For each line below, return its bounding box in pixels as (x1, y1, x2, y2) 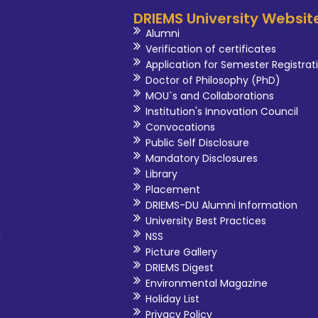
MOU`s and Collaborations (146, 89, 275, 104)
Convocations (146, 120, 216, 135)
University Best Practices (146, 214, 267, 229)
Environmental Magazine (146, 276, 268, 291)
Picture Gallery (146, 245, 218, 260)
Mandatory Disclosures (146, 151, 258, 166)
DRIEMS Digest (146, 261, 214, 275)
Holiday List (146, 292, 200, 307)
